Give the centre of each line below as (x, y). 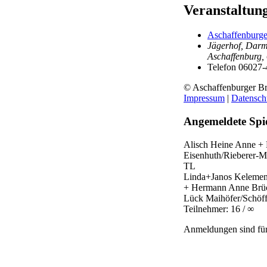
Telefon (222, 67)
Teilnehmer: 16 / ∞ (219, 209)
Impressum (204, 98)
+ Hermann (206, 187)
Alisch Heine (209, 144)
